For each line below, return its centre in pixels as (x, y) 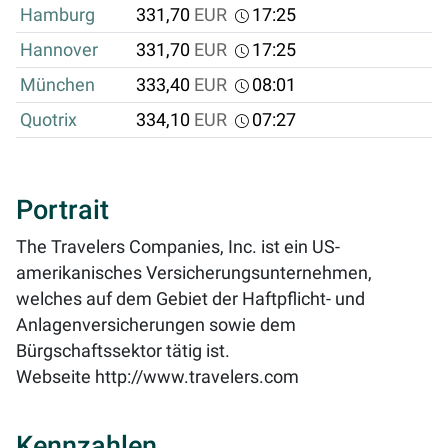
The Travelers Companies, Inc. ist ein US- (178, 247)
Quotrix (48, 120)
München (57, 85)
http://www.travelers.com (197, 377)
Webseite (53, 377)
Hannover (59, 50)
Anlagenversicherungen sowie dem (156, 325)
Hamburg (57, 15)
